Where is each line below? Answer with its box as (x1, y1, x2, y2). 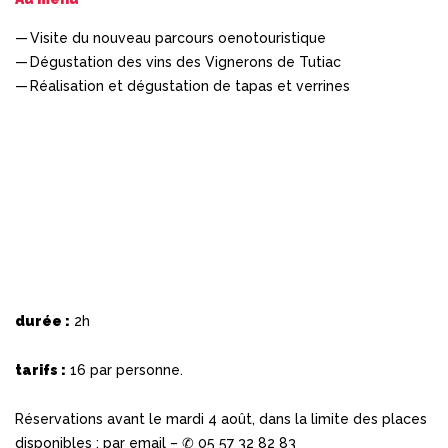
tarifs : (15, 361, 66, 378)
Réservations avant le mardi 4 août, (15, 410, 259, 427)
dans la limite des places (259, 410, 427, 427)
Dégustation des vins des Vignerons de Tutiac (30, 53, 341, 70)
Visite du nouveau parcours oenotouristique (30, 29, 326, 46)
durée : (15, 312, 70, 329)
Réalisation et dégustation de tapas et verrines (30, 77, 350, 94)
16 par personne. (66, 361, 183, 378)
